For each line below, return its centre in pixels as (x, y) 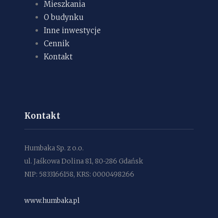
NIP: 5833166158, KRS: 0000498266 (79, 174)
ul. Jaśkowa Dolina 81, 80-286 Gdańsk (84, 161)
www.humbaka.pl (52, 201)
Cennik (57, 44)
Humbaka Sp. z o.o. (54, 148)
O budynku (64, 17)
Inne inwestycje (72, 30)
